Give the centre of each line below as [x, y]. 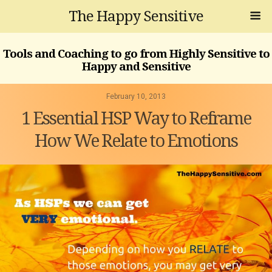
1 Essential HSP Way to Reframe [136, 119]
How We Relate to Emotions [136, 141]
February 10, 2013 [136, 97]
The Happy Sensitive [136, 16]
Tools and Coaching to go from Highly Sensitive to [136, 53]
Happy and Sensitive [136, 66]
